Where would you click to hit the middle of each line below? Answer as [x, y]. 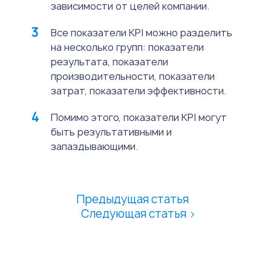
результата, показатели [109, 62]
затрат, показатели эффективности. [139, 91]
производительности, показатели [133, 77]
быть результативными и [111, 132]
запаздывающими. [94, 147]
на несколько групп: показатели [127, 47]
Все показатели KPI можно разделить [142, 33]
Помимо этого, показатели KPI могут [139, 118]
